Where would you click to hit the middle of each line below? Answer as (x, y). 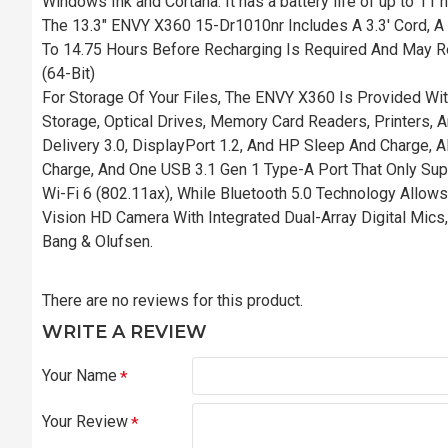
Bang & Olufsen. (97, 241)
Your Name (79, 375)
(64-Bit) (68, 73)
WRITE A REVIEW (124, 331)
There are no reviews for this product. (172, 300)
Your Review (85, 421)
